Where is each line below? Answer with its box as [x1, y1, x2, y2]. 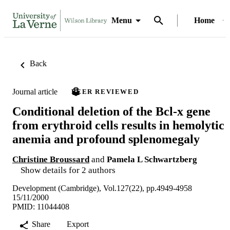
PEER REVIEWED [71, 88, 139, 95]
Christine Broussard [12, 154, 89, 164]
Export [67, 219, 89, 228]
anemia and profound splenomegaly [12, 132, 200, 146]
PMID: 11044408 [12, 202, 69, 211]
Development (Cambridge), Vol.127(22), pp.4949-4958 [12, 183, 192, 193]
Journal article [12, 87, 57, 96]
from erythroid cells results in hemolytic [12, 118, 224, 132]
